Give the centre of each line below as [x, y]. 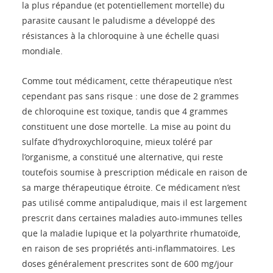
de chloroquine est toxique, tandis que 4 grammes [125, 112]
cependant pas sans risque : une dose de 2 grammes [130, 96]
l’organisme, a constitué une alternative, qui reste [122, 157]
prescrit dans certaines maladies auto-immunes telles [132, 218]
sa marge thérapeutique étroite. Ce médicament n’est [131, 188]
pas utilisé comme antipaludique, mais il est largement [134, 203]
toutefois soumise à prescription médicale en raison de [135, 172]
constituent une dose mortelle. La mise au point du [126, 127]
